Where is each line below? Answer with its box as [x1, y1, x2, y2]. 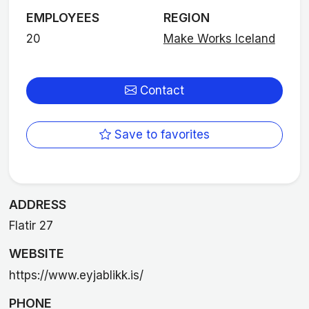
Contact [137, 83, 184, 97]
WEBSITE [8, 246, 64, 261]
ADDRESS [8, 197, 66, 212]
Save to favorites [111, 128, 210, 142]
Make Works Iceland [163, 32, 275, 46]
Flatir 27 [8, 219, 53, 233]
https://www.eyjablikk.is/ [8, 268, 143, 282]
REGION [163, 10, 210, 25]
